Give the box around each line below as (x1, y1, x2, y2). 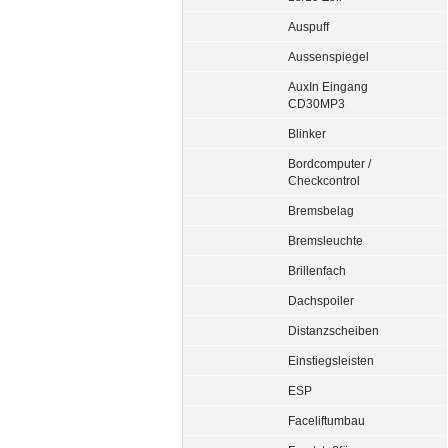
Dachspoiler (288, 294, 354, 307)
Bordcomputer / (288, 157, 371, 170)
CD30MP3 (288, 97, 345, 110)
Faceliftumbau (288, 414, 365, 427)
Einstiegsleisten (288, 354, 374, 367)
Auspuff (288, 20, 329, 33)
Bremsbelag (288, 204, 354, 217)
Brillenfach (288, 264, 346, 277)
